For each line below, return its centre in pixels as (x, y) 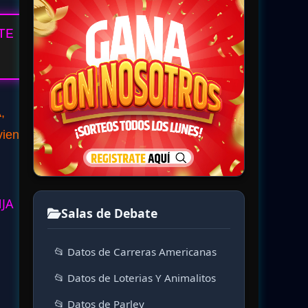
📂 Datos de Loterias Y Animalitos (135, 278)
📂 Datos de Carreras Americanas (135, 252)
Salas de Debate (109, 213)
